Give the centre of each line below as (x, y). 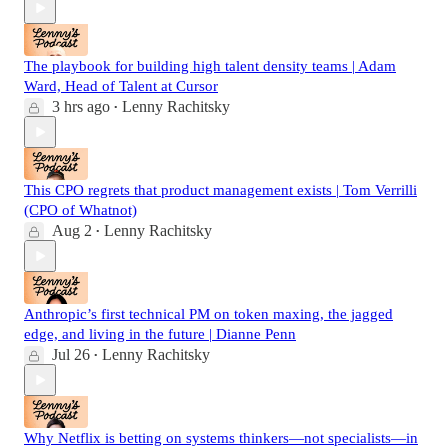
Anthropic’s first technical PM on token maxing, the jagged (208, 314)
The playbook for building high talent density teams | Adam (210, 66)
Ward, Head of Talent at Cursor (121, 86)
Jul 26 (71, 355)
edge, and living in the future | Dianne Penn (160, 334)
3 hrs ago (81, 107)
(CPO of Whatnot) (80, 210)
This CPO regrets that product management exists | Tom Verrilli (220, 190)
